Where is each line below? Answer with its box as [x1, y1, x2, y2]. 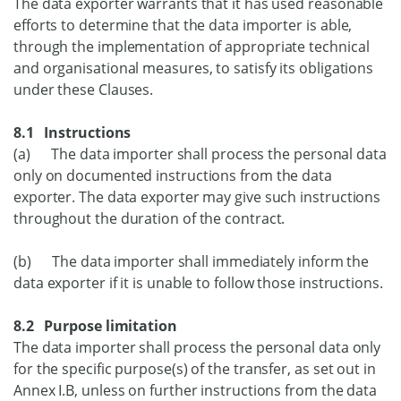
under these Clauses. [13, 80, 154, 99]
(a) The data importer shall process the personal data [13, 144, 387, 164]
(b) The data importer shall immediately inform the [13, 252, 370, 271]
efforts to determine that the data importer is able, [13, 15, 353, 35]
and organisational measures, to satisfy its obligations [13, 58, 374, 78]
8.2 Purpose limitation [13, 316, 177, 336]
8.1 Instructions [13, 123, 132, 142]
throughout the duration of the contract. [13, 209, 286, 228]
